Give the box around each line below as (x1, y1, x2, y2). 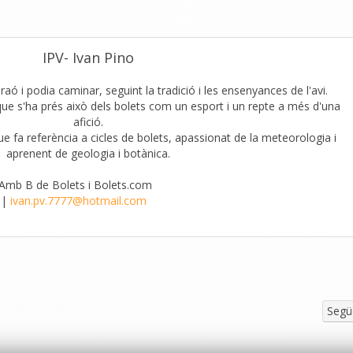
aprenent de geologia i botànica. (6, 146, 170, 161)
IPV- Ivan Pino (42, 48, 134, 67)
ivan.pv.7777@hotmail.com (9, 193, 147, 208)
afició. (72, 114, 103, 129)
